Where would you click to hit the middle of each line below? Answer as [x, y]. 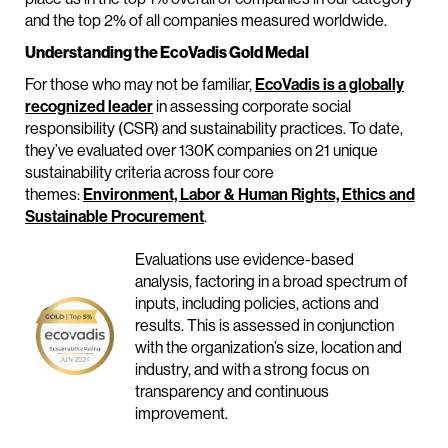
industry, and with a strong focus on [252, 369]
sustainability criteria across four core [149, 172]
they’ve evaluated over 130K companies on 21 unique [201, 150]
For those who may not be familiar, [140, 84]
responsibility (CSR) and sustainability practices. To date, [214, 128]
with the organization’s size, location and [268, 347]
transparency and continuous [232, 391]
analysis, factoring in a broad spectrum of [271, 281]
